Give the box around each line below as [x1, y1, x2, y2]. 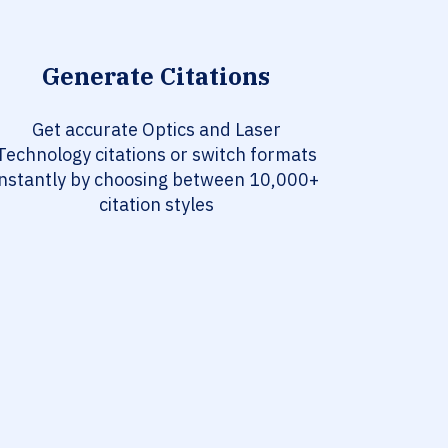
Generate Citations [42, 60, 270, 93]
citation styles [98, 193, 214, 217]
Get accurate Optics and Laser [31, 118, 281, 142]
